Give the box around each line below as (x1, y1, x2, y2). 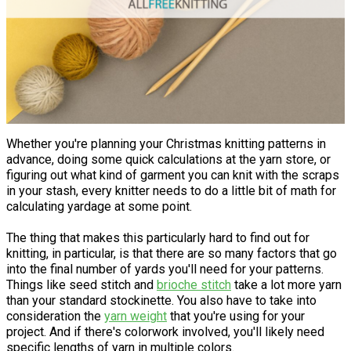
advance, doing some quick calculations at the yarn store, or (6, 152, 331, 168)
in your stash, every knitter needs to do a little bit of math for (6, 183, 336, 199)
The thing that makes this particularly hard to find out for (6, 230, 309, 246)
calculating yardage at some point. (6, 199, 192, 215)
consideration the (6, 309, 104, 324)
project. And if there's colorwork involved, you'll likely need (6, 324, 324, 340)
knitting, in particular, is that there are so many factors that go (6, 246, 337, 262)
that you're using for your (167, 309, 305, 324)
